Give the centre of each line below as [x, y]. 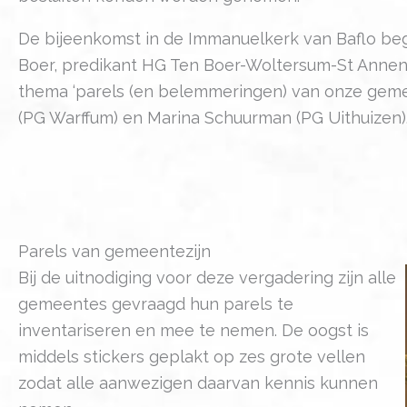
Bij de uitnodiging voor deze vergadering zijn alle [207, 277]
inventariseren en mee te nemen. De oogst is [194, 330]
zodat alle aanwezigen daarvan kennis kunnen [198, 382]
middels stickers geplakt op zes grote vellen [192, 356]
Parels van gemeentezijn [114, 251]
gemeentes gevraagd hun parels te [156, 303]
